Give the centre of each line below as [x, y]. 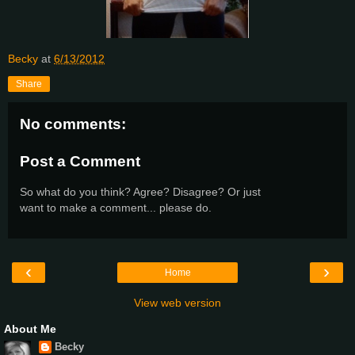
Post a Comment [80, 162]
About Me [30, 329]
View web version [177, 303]
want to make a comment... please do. [116, 207]
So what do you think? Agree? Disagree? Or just [140, 191]
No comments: [73, 124]
